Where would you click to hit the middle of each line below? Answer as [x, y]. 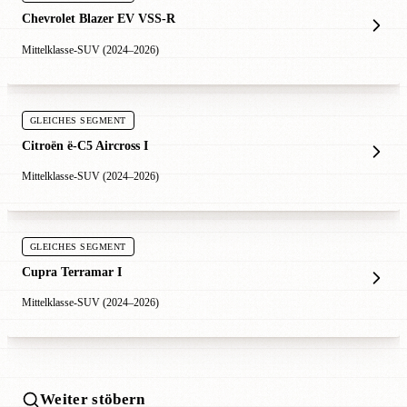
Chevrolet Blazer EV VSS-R [99, 19]
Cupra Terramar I [72, 271]
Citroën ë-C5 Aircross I [85, 145]
